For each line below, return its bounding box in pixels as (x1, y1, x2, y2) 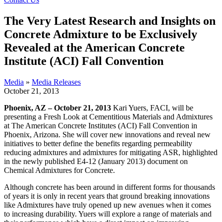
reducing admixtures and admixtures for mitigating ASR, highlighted (4, 148, 218, 157)
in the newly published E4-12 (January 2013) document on (4, 157, 188, 166)
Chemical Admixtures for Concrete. (4, 166, 115, 174)
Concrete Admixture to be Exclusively (4, 28, 197, 41)
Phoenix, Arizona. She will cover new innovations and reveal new (4, 130, 211, 139)
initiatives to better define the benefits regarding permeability (4, 139, 192, 148)
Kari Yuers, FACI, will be (111, 103, 193, 112)
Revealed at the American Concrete (4, 41, 185, 55)
